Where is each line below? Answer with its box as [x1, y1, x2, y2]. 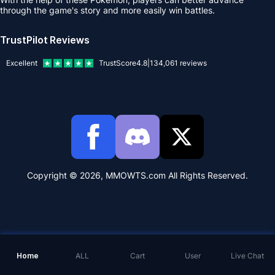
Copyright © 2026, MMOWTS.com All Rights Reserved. [27, 170, 248, 180]
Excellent [6, 58, 37, 68]
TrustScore [99, 58, 136, 68]
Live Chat [231, 251, 265, 260]
